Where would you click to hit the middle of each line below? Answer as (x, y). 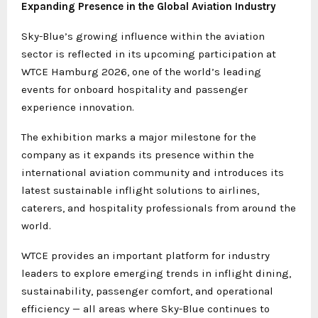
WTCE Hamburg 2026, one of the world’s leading (141, 71)
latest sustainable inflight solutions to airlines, (140, 190)
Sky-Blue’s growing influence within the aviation (143, 36)
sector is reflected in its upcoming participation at (149, 54)
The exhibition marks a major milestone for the (139, 137)
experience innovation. (78, 107)
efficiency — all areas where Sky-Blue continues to (146, 308)
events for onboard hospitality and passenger (135, 89)
